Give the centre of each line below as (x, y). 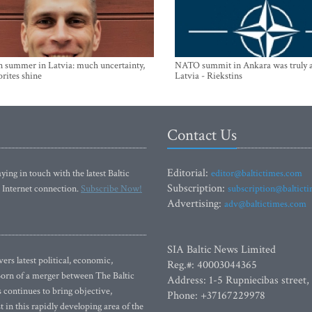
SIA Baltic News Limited (221, 250)
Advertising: (196, 204)
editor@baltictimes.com (257, 173)
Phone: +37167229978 (216, 296)
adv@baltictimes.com (265, 204)
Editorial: (189, 173)
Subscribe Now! (111, 189)
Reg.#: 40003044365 (212, 265)
